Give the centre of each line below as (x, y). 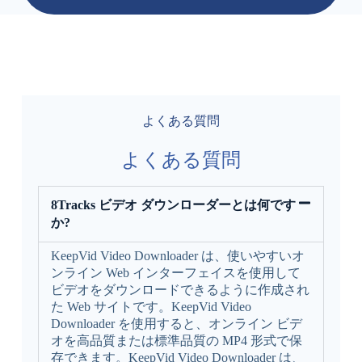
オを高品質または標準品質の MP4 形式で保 (176, 340)
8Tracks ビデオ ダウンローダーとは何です (173, 204)
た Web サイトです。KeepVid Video (151, 306)
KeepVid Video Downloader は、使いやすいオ (177, 255)
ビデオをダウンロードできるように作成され (180, 289)
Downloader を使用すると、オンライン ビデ (176, 323)
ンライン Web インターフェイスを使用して (175, 272)
